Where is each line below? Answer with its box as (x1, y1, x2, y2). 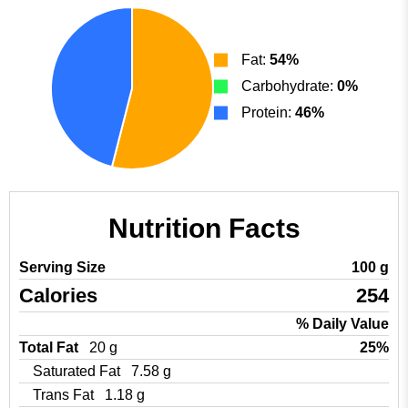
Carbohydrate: (241, 77, 337, 94)
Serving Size (19, 260, 106, 275)
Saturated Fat (33, 363, 124, 379)
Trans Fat (33, 387, 97, 403)
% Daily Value (296, 316, 389, 331)
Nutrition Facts (107, 213, 301, 243)
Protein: (241, 104, 295, 120)
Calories (19, 284, 97, 307)
